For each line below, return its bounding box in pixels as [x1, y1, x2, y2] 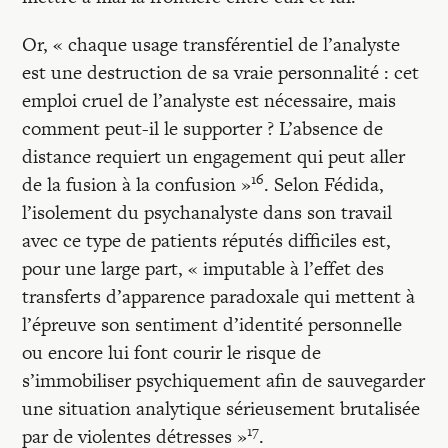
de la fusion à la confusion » [22, 171, 252, 198]
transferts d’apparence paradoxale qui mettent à [22, 283, 416, 310]
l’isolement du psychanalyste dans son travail [22, 199, 393, 226]
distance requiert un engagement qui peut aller [22, 143, 406, 170]
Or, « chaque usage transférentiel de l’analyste [22, 31, 401, 58]
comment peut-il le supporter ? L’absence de [22, 115, 384, 142]
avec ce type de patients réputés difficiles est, [22, 227, 392, 254]
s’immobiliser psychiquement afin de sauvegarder [22, 367, 426, 394]
